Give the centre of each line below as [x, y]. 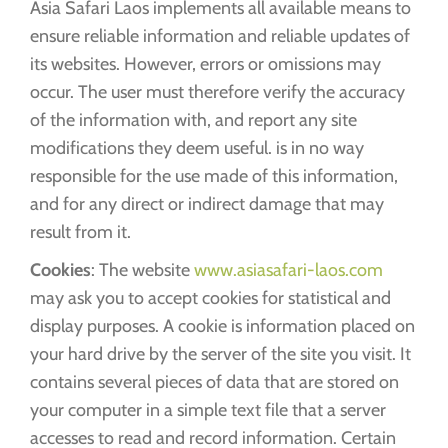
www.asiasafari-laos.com [288, 269]
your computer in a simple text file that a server [208, 409]
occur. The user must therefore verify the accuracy [217, 91]
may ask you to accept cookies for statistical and [210, 297]
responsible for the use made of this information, [214, 175]
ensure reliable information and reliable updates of [220, 35]
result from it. [80, 231]
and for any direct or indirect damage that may [207, 203]
